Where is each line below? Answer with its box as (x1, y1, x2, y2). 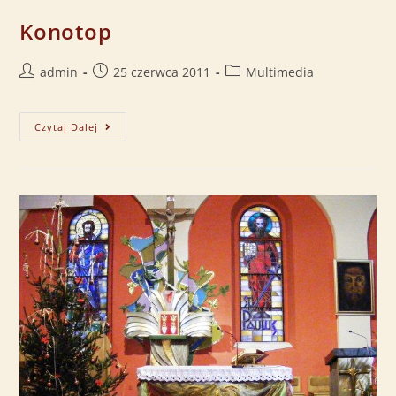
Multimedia (246, 64, 315, 81)
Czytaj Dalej (34, 120, 99, 134)
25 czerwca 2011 (113, 64, 211, 81)
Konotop (19, 17, 112, 47)
